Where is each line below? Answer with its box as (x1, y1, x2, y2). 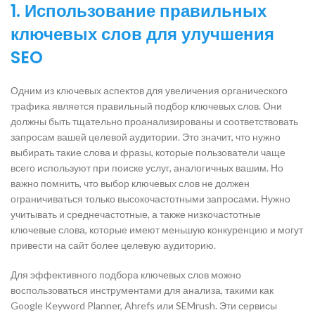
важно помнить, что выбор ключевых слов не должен (11, 176, 250, 189)
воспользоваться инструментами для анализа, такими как (11, 283, 274, 296)
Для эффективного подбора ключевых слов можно (11, 268, 241, 281)
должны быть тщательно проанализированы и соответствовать (11, 115, 298, 127)
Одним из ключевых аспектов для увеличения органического (11, 84, 288, 96)
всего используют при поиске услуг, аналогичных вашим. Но (11, 161, 283, 174)
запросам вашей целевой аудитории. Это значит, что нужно (11, 130, 281, 143)
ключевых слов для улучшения (11, 22, 274, 46)
